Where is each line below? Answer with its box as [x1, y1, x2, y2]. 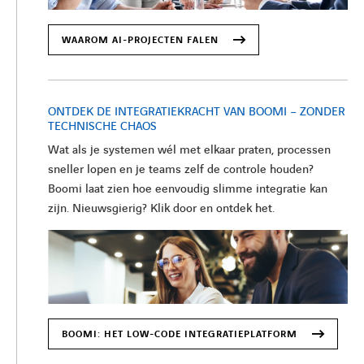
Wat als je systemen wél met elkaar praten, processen [48, 142, 331, 159]
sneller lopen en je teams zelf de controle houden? [48, 162, 314, 179]
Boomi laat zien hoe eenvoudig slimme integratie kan [48, 181, 327, 198]
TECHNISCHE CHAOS [48, 119, 157, 136]
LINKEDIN [104, 206, 185, 229]
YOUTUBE [158, 206, 235, 229]
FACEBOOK [201, 206, 286, 229]
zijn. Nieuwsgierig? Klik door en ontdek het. [48, 201, 275, 218]
